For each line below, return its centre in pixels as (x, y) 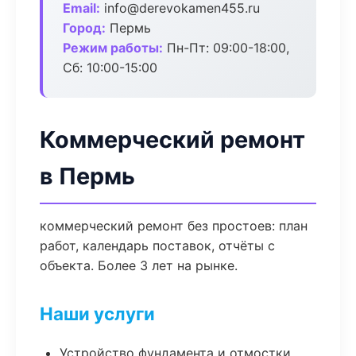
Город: (84, 28)
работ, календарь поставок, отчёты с (157, 246)
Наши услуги (97, 313)
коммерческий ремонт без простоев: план (174, 226)
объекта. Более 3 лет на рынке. (139, 265)
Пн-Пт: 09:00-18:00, (226, 48)
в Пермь (87, 176)
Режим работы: (113, 48)
